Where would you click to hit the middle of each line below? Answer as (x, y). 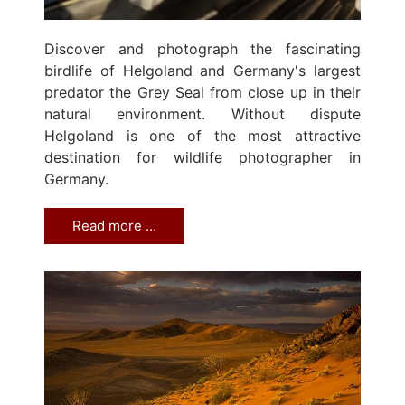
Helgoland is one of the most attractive (202, 136)
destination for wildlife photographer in (202, 158)
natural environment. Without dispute (202, 114)
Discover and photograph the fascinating (202, 49)
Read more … (114, 226)
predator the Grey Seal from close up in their (202, 93)
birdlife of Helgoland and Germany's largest (202, 71)
